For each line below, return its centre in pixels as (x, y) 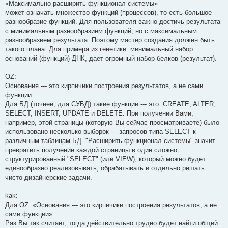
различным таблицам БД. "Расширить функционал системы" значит (110, 140)
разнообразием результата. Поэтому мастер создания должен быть (110, 40)
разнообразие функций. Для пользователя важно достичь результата (113, 21)
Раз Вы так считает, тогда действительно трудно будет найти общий (111, 223)
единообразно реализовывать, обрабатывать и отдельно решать (105, 168)
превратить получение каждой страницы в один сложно (91, 150)
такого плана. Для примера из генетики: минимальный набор (99, 49)
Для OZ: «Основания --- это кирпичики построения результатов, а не (111, 205)
